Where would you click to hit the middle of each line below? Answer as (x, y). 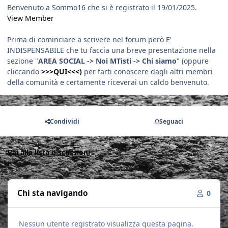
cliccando (24, 72)
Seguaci (172, 121)
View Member (31, 18)
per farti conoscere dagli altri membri (147, 72)
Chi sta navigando (53, 193)
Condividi (64, 121)
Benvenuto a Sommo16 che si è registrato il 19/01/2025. (102, 8)
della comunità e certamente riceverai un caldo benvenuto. (108, 82)
